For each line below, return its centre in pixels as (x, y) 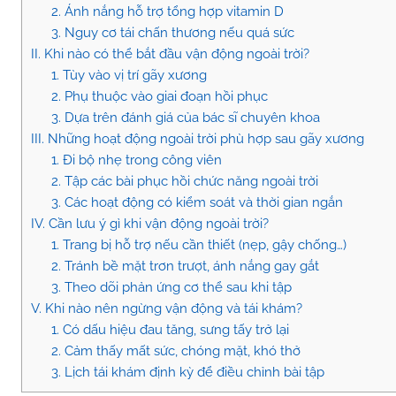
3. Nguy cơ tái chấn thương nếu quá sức (172, 33)
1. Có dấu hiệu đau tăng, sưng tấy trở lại (170, 330)
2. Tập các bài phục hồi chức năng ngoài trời (184, 182)
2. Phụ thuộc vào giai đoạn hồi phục (159, 97)
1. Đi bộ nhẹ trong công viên (136, 160)
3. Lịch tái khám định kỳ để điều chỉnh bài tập (187, 373)
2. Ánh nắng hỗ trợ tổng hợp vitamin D (167, 12)
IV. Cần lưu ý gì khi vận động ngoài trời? (150, 224)
